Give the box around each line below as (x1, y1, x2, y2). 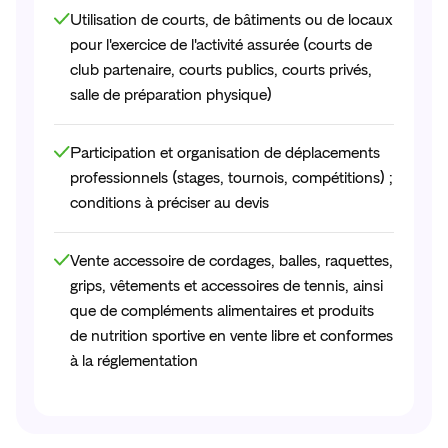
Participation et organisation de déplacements (70, 145, 380, 162)
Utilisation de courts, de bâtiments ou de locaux (70, 12, 392, 29)
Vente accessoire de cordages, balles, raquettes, (70, 253, 393, 270)
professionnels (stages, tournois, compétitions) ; (70, 170, 393, 187)
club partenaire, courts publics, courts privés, (70, 62, 372, 79)
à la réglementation (70, 353, 198, 370)
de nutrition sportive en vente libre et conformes (70, 328, 393, 345)
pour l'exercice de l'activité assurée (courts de (70, 37, 372, 54)
